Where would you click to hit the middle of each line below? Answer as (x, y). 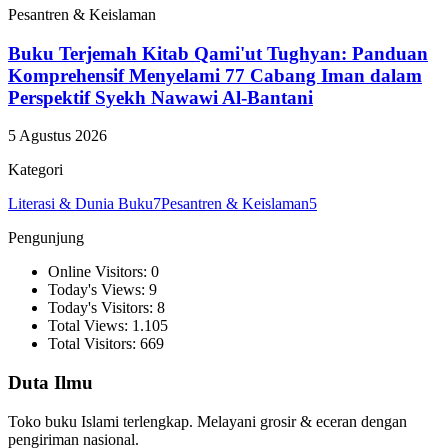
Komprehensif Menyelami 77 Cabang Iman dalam (215, 75)
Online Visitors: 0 (103, 272)
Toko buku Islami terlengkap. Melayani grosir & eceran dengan (207, 421)
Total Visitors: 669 (106, 344)
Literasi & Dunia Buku (80, 204)
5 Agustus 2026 (57, 136)
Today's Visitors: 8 (106, 308)
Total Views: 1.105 (108, 326)
